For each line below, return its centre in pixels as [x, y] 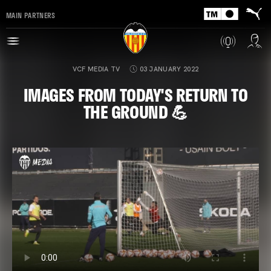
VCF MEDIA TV [96, 69]
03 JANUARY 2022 [169, 69]
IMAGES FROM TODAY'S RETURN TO [135, 95]
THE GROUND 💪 [135, 112]
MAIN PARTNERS [31, 15]
